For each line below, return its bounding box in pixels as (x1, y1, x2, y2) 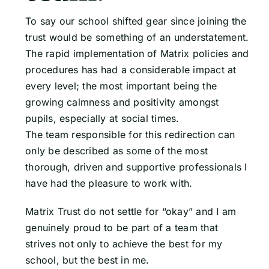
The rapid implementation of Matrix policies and (25, 47, 249, 60)
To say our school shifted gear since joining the (25, 15, 246, 28)
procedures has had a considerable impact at (25, 64, 237, 76)
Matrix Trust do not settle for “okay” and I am (25, 205, 237, 218)
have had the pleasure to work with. (25, 177, 193, 190)
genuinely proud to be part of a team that (25, 222, 219, 234)
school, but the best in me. (25, 254, 150, 267)
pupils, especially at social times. (25, 112, 180, 125)
